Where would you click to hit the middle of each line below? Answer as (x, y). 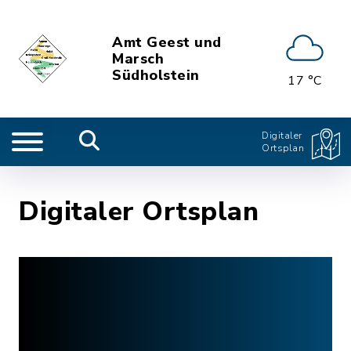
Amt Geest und (167, 42)
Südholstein (156, 75)
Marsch (138, 58)
